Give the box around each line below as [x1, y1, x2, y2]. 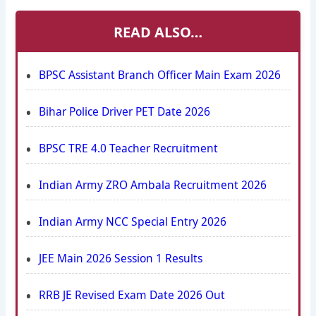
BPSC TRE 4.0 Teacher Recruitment [38, 140, 218, 157]
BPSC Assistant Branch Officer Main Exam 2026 [38, 67, 281, 83]
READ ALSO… [114, 23, 202, 42]
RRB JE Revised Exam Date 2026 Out [38, 287, 225, 303]
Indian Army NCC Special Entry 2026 [38, 214, 226, 230]
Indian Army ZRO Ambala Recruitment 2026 [38, 177, 267, 193]
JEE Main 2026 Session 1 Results [38, 250, 202, 267]
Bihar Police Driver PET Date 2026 [38, 104, 210, 120]
